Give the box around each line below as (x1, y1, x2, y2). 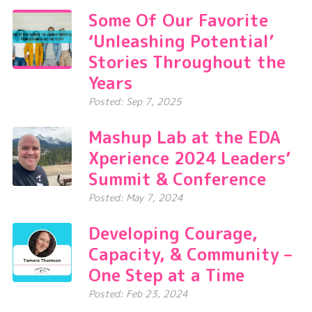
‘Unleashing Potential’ (88, 29, 274, 54)
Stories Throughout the (88, 50, 286, 75)
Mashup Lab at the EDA (88, 125, 281, 150)
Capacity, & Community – (88, 242, 292, 267)
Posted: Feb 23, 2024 (88, 287, 188, 301)
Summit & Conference (88, 167, 266, 192)
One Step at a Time (88, 263, 244, 288)
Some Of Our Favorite (88, 8, 268, 33)
